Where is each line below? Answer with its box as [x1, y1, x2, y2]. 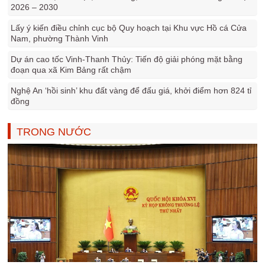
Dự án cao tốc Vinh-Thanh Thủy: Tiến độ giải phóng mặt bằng [11, 54, 243, 64]
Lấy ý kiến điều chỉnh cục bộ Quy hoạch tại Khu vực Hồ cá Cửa [11, 23, 247, 33]
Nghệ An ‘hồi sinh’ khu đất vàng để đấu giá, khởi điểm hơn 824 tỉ [11, 86, 252, 95]
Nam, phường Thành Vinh [11, 34, 109, 43]
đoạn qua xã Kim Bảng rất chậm [11, 65, 132, 75]
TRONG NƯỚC [17, 126, 92, 138]
